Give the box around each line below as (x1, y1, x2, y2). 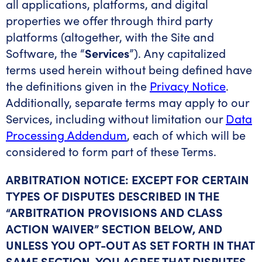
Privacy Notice (150, 78, 226, 94)
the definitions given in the (6, 78, 150, 94)
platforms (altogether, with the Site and (6, 29, 214, 44)
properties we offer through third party (6, 12, 213, 28)
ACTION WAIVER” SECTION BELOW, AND (6, 220, 222, 236)
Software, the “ (6, 45, 85, 61)
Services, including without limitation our (6, 111, 226, 126)
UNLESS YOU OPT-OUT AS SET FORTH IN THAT (6, 237, 254, 253)
